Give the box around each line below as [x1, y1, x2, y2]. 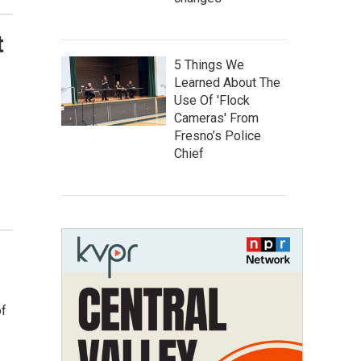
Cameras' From [174, 110, 259, 126]
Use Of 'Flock [174, 93, 250, 108]
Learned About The [174, 75, 280, 90]
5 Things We [174, 57, 244, 73]
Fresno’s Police [174, 128, 261, 143]
